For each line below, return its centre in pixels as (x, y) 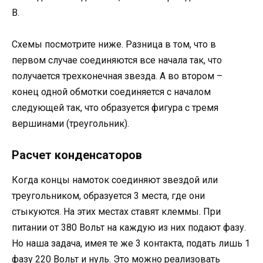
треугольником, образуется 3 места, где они (108, 196)
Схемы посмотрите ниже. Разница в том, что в (114, 45)
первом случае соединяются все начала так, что (117, 60)
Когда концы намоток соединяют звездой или (115, 180)
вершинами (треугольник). (70, 124)
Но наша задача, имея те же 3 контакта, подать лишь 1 (131, 244)
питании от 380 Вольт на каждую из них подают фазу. (129, 228)
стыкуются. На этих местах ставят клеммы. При (116, 212)
